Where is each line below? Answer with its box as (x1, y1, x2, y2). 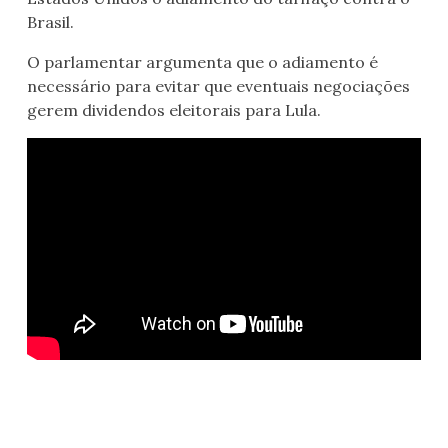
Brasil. (27, 12, 74, 33)
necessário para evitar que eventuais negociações (27, 76, 410, 97)
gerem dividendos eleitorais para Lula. (27, 100, 321, 121)
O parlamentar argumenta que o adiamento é (27, 52, 378, 73)
